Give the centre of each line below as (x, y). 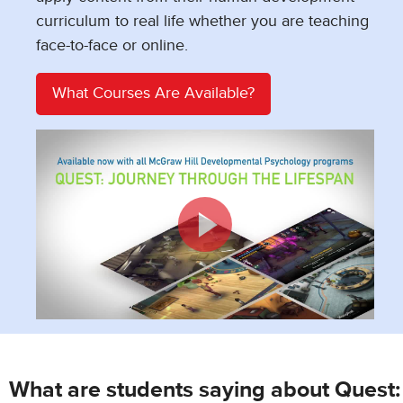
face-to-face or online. (112, 45)
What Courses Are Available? (153, 93)
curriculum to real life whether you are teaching (202, 21)
